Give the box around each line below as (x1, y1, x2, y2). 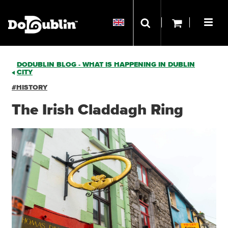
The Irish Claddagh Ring (12, 102, 183, 118)
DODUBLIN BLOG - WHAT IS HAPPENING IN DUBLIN (17, 61, 195, 68)
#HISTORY (12, 84, 47, 91)
